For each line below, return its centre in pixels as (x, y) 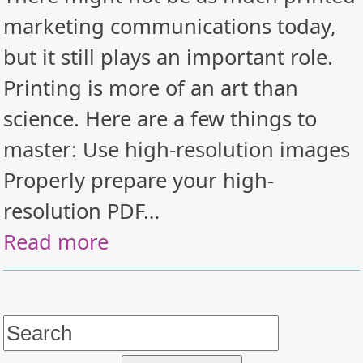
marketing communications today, (170, 27)
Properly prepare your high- (139, 181)
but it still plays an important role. (169, 58)
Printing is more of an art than (151, 88)
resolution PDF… (82, 211)
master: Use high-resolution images (177, 150)
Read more (56, 242)
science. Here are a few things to (160, 119)
